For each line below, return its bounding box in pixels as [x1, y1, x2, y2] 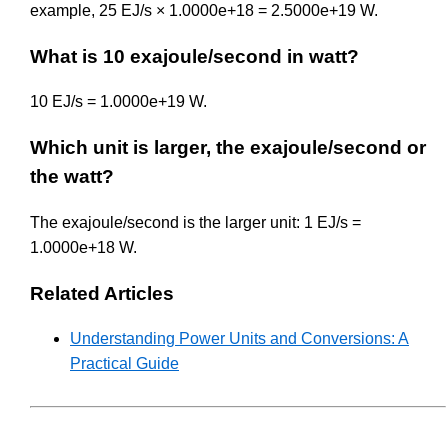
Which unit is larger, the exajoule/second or [30, 137, 426, 159]
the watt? [30, 166, 114, 188]
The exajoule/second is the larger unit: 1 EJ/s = [30, 213, 361, 231]
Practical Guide [70, 355, 179, 373]
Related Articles [30, 282, 174, 304]
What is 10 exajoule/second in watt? [30, 45, 359, 67]
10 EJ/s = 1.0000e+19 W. [30, 93, 207, 111]
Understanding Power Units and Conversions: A [70, 330, 409, 348]
